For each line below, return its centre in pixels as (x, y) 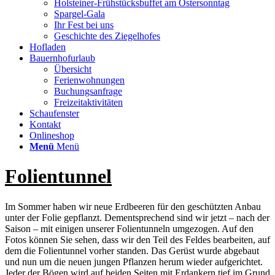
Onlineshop (52, 135)
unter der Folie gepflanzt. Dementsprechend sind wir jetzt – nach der (137, 217)
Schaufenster (54, 113)
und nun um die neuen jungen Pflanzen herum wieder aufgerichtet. (134, 261)
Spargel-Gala (79, 14)
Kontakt (45, 124)
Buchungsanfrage (88, 91)
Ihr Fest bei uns (84, 25)
